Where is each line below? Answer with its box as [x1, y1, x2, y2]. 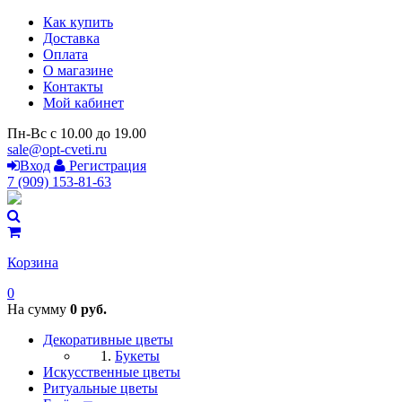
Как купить [43, 14, 113, 30]
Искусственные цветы [43, 364, 180, 380]
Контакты [43, 79, 103, 94]
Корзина [7, 255, 58, 270]
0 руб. [70, 301, 107, 317]
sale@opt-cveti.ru [7, 142, 107, 157]
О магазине [43, 63, 113, 78]
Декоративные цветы [43, 332, 173, 347]
